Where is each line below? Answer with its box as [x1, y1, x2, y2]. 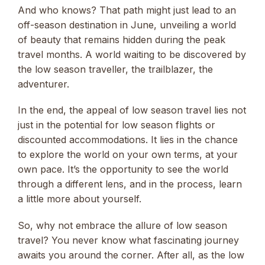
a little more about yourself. [18, 193, 141, 205]
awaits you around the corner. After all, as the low [18, 248, 244, 261]
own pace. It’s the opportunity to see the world [18, 163, 228, 176]
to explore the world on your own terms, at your [18, 148, 238, 161]
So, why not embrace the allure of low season [18, 219, 227, 231]
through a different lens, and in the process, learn [18, 178, 242, 190]
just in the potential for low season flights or [18, 119, 215, 131]
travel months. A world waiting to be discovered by [18, 49, 246, 61]
